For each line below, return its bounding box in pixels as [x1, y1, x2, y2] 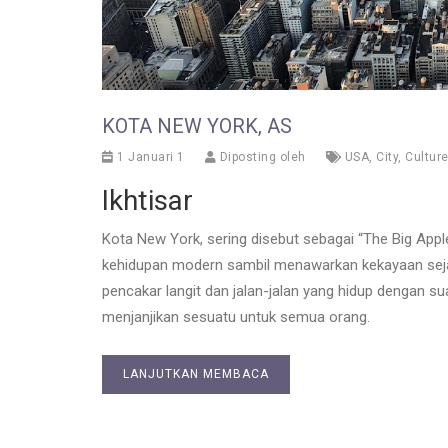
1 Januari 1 [113, 150, 185, 165]
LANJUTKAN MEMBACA [123, 367, 269, 382]
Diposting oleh [216, 150, 306, 165]
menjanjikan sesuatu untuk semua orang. [102, 308, 370, 327]
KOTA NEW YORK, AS [102, 114, 292, 139]
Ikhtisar [102, 184, 193, 218]
